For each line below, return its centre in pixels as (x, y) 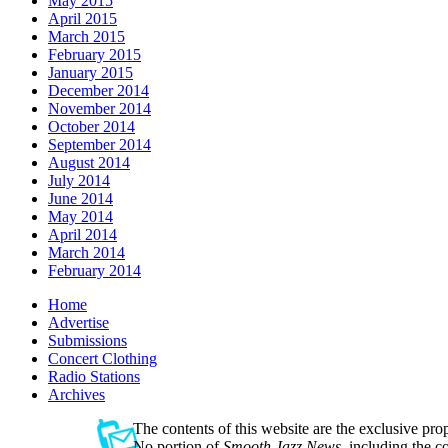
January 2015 (90, 72)
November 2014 (99, 108)
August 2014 (89, 162)
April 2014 (82, 234)
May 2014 (80, 216)
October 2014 (91, 126)
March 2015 (86, 36)
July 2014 (79, 180)
